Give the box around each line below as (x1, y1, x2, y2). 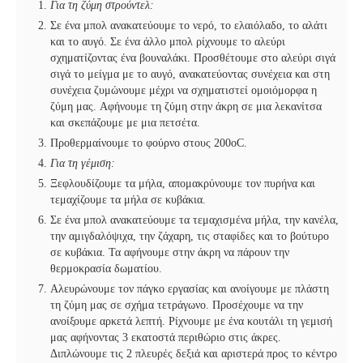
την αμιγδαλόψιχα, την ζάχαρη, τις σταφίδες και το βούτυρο (50, 230, 329, 243)
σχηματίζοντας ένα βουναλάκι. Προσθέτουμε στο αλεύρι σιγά (50, 52, 335, 65)
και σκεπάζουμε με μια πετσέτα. (50, 117, 200, 130)
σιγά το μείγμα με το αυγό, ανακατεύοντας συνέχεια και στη (50, 68, 330, 81)
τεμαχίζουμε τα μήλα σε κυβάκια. (50, 194, 206, 207)
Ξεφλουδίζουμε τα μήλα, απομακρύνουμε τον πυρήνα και (50, 177, 315, 190)
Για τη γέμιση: (50, 157, 115, 170)
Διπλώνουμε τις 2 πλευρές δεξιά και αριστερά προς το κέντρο (50, 348, 337, 361)
